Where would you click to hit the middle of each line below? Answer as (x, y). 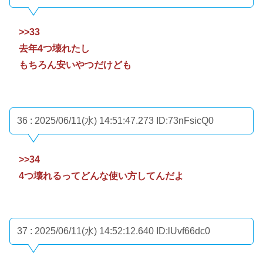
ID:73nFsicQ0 (185, 120)
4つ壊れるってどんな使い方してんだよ (101, 176)
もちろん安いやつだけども (75, 65)
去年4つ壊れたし (54, 49)
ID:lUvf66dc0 (183, 231)
